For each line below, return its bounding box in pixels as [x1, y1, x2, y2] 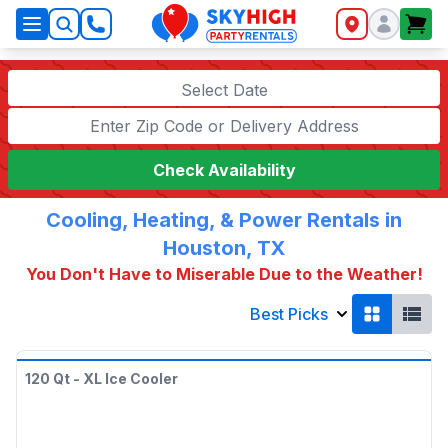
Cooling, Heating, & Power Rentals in [46, 208, 402, 232]
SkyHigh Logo [148, 24, 255, 45]
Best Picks [250, 304, 328, 324]
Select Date [180, 80, 268, 100]
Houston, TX [163, 236, 285, 260]
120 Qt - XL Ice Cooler [25, 370, 178, 387]
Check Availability [152, 160, 296, 180]
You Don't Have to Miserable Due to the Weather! [25, 264, 423, 284]
